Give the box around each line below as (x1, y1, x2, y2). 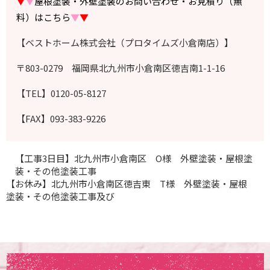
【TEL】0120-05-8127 (16, 86, 107, 99)
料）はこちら (16, 10, 71, 24)
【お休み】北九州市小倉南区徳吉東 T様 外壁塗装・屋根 (6, 177, 247, 190)
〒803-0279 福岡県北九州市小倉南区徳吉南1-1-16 (16, 61, 225, 74)
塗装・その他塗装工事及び (6, 189, 115, 202)
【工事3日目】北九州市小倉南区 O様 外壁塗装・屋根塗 (15, 151, 253, 165)
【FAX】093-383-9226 (16, 111, 106, 125)
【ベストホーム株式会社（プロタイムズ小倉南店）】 (16, 36, 234, 49)
